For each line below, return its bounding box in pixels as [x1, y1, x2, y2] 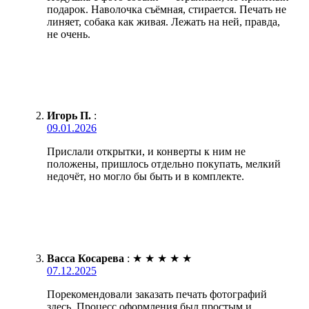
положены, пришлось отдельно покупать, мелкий [47, 157, 281, 170]
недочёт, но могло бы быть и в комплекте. [47, 170, 244, 182]
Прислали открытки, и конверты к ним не [47, 145, 246, 157]
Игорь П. [47, 109, 91, 121]
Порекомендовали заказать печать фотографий [47, 288, 267, 300]
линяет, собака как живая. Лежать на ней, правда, [47, 15, 280, 28]
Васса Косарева [47, 252, 124, 264]
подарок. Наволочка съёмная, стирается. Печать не [47, 3, 286, 15]
